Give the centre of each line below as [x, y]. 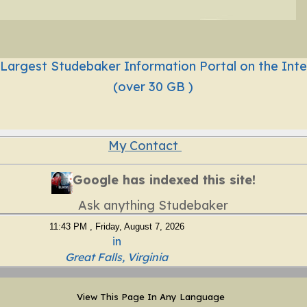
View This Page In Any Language [153, 297]
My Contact [145, 146]
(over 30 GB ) [153, 86]
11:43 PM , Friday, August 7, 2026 [116, 226]
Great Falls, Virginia [117, 257]
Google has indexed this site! [164, 180]
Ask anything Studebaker [153, 205]
